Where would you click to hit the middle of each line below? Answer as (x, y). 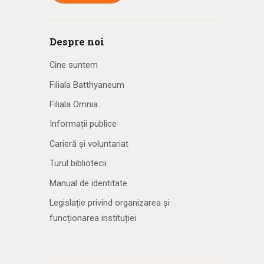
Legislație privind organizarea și (110, 203)
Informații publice (83, 124)
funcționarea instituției (93, 218)
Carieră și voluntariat (89, 143)
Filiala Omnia (74, 104)
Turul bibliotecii (78, 164)
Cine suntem (74, 65)
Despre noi (77, 42)
